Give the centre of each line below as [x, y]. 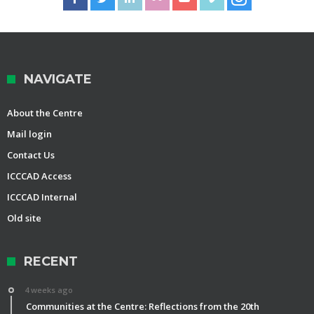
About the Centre [45, 112]
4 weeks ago [49, 289]
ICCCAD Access [39, 176]
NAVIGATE [58, 79]
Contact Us [31, 155]
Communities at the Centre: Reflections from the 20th [143, 306]
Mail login [29, 134]
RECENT [51, 261]
